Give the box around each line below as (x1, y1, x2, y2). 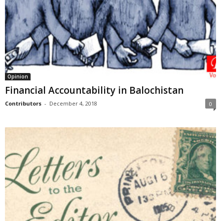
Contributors (5, 99, 41, 107)
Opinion (7, 73, 28, 80)
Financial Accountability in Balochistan (5, 83, 184, 97)
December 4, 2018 (49, 99, 97, 107)
